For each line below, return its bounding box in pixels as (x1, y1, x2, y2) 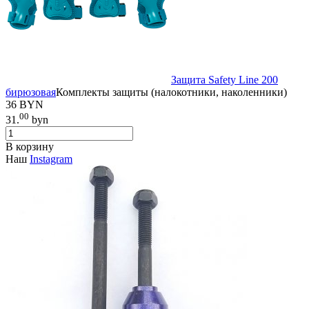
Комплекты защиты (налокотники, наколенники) (56, 86, 287, 98)
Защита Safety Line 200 (171, 73, 278, 86)
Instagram (30, 153, 72, 166)
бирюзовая (6, 86, 56, 98)
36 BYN (6, 98, 43, 110)
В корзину (6, 141, 54, 153)
